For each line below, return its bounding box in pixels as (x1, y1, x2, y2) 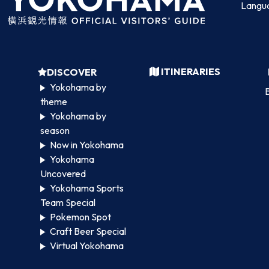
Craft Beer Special (49, 225, 126, 237)
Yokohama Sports (49, 181, 124, 194)
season (40, 124, 70, 136)
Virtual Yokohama (49, 239, 124, 252)
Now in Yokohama (49, 138, 124, 151)
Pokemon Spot (49, 210, 111, 223)
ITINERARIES (159, 65, 221, 77)
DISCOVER (47, 65, 97, 78)
